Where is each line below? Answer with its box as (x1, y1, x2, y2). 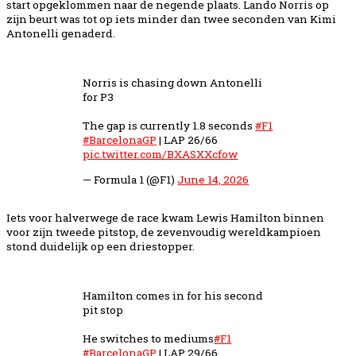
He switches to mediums (83, 331, 215, 346)
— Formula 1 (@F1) (83, 172, 178, 187)
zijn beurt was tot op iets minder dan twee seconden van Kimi (6, 12, 336, 27)
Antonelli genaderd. (6, 26, 115, 41)
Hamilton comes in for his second (83, 288, 264, 303)
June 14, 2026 (177, 172, 250, 187)
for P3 (83, 90, 114, 104)
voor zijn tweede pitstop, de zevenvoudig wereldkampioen (6, 224, 321, 239)
